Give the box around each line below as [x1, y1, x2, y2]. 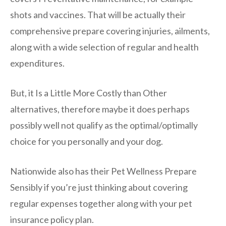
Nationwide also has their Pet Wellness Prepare [10, 165, 197, 177]
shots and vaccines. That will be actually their [10, 9, 186, 21]
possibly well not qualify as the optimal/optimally [10, 120, 198, 131]
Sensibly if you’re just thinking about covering [10, 182, 188, 193]
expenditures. [10, 58, 65, 69]
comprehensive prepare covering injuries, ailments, [10, 25, 210, 37]
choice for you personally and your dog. [10, 136, 163, 147]
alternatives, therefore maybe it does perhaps [10, 103, 190, 115]
